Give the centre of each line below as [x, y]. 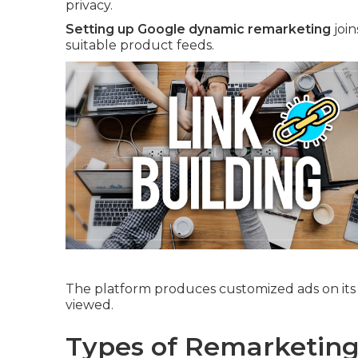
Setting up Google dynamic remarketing [198, 29]
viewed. [89, 305]
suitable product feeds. [140, 45]
